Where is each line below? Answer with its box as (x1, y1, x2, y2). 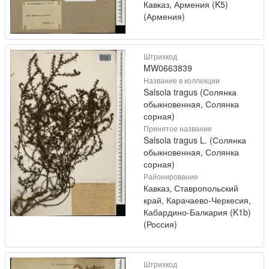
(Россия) (144, 218, 177, 231)
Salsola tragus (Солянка (144, 86, 237, 98)
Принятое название (144, 123, 212, 134)
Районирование (144, 171, 198, 182)
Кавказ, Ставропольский (144, 182, 238, 195)
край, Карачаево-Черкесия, (144, 194, 251, 207)
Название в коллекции (144, 75, 220, 86)
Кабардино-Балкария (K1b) (144, 206, 251, 219)
